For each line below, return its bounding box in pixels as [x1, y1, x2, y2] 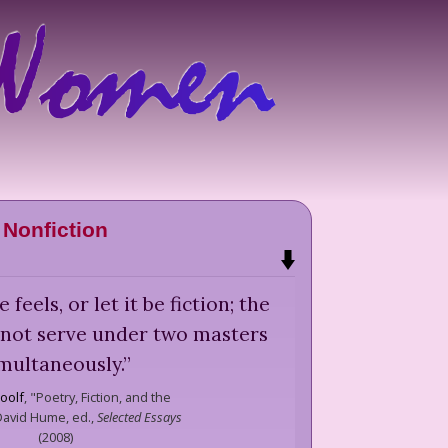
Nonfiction [2, 218, 108, 241]
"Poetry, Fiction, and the [26, 387, 171, 406]
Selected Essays [97, 407, 182, 426]
